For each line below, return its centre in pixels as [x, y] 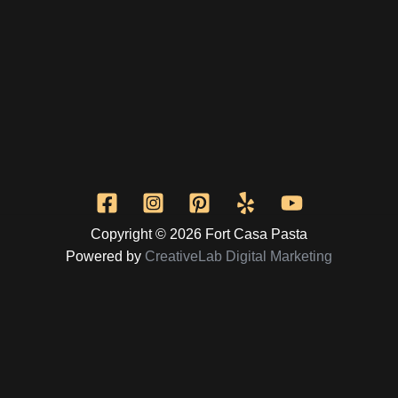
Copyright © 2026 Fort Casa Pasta [199, 234]
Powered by [105, 256]
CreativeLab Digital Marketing [239, 256]
